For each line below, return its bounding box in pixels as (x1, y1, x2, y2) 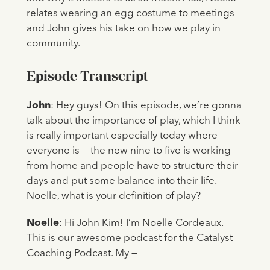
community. (26, 39, 80, 49)
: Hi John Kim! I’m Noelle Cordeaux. (58, 218, 223, 229)
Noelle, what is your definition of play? (26, 191, 201, 202)
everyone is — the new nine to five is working (26, 146, 231, 157)
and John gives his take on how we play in (26, 24, 221, 34)
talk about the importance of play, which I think (26, 116, 240, 127)
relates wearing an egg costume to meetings (26, 8, 234, 19)
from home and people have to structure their (26, 161, 238, 172)
